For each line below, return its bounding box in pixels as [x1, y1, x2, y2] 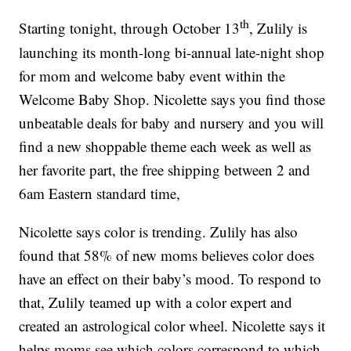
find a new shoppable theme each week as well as [19, 136, 312, 156]
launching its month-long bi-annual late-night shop [19, 42, 325, 62]
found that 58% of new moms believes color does [19, 244, 315, 265]
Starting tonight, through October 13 [19, 18, 241, 38]
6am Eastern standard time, [19, 183, 181, 203]
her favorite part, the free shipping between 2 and [19, 159, 311, 179]
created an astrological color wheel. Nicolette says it [19, 315, 326, 335]
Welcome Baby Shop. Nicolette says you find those [19, 89, 326, 109]
